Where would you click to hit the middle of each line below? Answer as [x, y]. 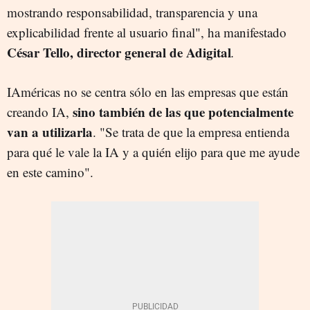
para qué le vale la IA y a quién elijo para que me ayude [153, 152]
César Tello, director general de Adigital [119, 52]
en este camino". [50, 172]
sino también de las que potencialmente [183, 111]
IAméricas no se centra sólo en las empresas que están [148, 91]
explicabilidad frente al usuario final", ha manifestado [147, 32]
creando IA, [40, 111]
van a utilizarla [50, 131]
